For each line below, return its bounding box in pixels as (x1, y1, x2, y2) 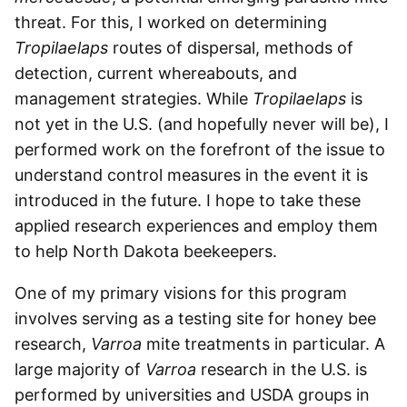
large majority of (15, 360, 145, 379)
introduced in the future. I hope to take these (15, 191, 361, 210)
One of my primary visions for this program (15, 283, 347, 303)
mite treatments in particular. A (142, 334, 385, 353)
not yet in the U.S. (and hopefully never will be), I (15, 114, 389, 134)
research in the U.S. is (196, 360, 367, 379)
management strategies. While (15, 89, 253, 108)
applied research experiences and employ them (15, 216, 378, 235)
